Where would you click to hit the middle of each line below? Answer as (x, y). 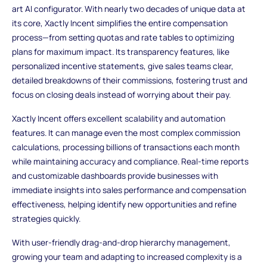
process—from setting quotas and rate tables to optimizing (123, 38)
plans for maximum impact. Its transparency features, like (120, 52)
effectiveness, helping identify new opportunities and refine (124, 204)
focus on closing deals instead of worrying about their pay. (121, 95)
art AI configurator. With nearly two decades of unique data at (128, 9)
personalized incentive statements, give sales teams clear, (122, 66)
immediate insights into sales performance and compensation (129, 190)
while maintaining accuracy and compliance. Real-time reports (130, 161)
